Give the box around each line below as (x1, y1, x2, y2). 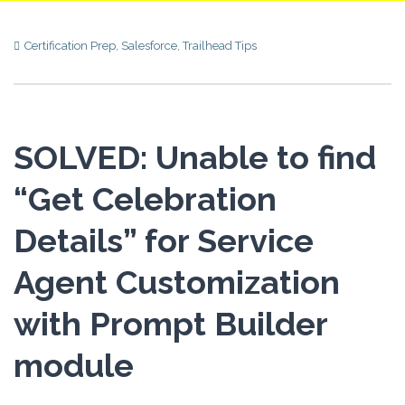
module (14, 345, 134, 384)
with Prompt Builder (14, 304, 327, 343)
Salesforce (121, 38, 177, 52)
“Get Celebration (14, 179, 277, 218)
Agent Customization (14, 262, 340, 301)
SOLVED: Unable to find (14, 137, 376, 176)
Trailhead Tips (183, 38, 257, 52)
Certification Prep (24, 38, 116, 52)
